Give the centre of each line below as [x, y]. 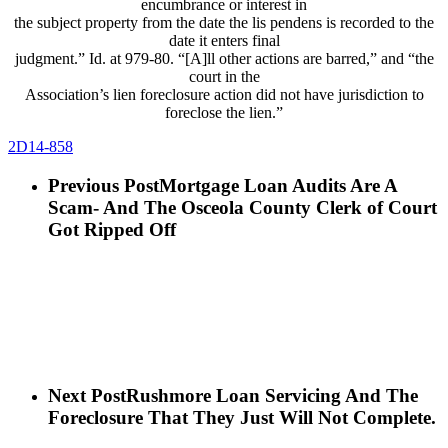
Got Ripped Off [112, 229]
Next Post [87, 395]
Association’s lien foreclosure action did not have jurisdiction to [224, 94]
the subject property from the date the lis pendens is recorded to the [224, 22]
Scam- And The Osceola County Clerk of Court [242, 207]
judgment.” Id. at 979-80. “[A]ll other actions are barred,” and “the [224, 58]
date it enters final [224, 40]
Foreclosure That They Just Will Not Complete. [242, 417]
